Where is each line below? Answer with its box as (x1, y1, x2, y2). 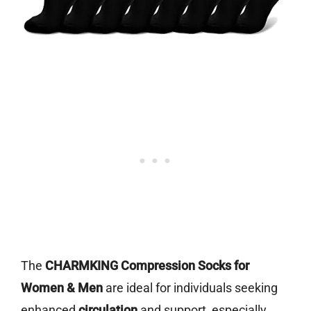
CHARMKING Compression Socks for (45, 258, 249, 274)
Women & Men (21, 280, 103, 296)
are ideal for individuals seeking (103, 280, 278, 296)
